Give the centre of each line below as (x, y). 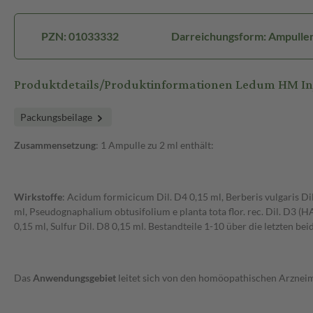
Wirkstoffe (38, 197)
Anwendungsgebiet (75, 278)
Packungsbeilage (57, 117)
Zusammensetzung (55, 145)
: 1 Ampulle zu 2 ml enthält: (155, 145)
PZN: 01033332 (80, 36)
